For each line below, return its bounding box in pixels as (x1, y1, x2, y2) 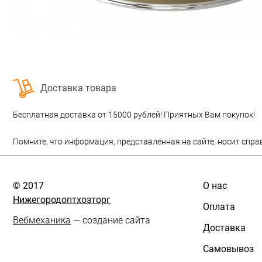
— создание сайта (71, 215, 150, 226)
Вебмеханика (13, 215, 71, 226)
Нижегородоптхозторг (13, 194, 111, 206)
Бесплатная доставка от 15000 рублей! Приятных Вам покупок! (13, 110, 255, 120)
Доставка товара (40, 82, 116, 94)
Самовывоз (203, 243, 254, 255)
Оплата (203, 201, 235, 213)
